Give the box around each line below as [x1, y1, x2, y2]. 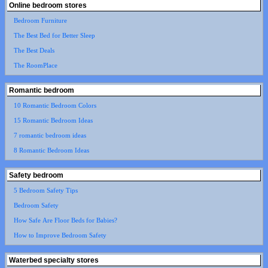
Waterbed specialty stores [9, 256, 99, 264]
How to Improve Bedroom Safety [13, 232, 106, 239]
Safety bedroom [9, 171, 63, 179]
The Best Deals [13, 47, 54, 54]
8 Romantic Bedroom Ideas [13, 147, 89, 154]
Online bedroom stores [9, 1, 87, 10]
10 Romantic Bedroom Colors [13, 102, 96, 109]
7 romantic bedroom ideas [13, 132, 86, 139]
